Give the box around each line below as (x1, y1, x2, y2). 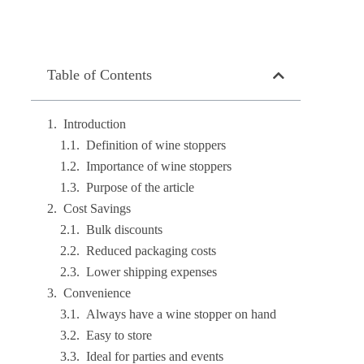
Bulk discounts (86, 223, 163, 236)
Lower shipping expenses (86, 265, 218, 279)
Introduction (63, 117, 127, 131)
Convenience (63, 286, 132, 300)
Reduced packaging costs (86, 244, 217, 258)
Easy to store (86, 328, 153, 342)
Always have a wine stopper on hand (86, 307, 277, 321)
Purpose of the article (86, 180, 195, 194)
